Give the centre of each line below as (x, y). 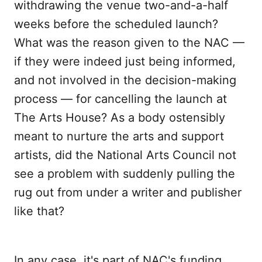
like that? (39, 211)
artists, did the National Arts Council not (125, 155)
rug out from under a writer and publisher (128, 193)
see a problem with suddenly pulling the (125, 174)
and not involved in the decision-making (125, 80)
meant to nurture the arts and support (119, 137)
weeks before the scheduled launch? (116, 24)
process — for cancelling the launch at (120, 99)
